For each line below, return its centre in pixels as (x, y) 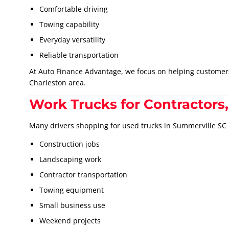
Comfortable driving (74, 9)
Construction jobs (70, 144)
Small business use (72, 205)
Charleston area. (58, 83)
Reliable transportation (79, 55)
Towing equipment (72, 190)
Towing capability (69, 25)
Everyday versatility (72, 40)
